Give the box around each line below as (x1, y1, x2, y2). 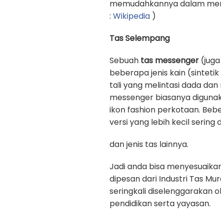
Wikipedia (113, 10, 150, 22)
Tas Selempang (110, 33, 170, 44)
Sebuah (110, 55, 141, 66)
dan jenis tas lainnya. (110, 139, 188, 150)
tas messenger (141, 55, 199, 66)
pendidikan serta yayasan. (110, 198, 211, 209)
